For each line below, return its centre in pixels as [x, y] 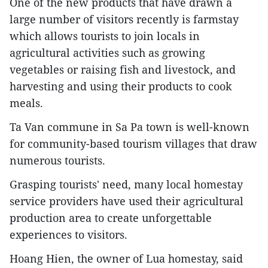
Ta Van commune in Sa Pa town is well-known [130, 127]
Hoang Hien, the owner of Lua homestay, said [126, 258]
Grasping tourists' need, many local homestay [126, 184]
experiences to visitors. [68, 234]
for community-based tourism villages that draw [133, 143]
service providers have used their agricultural [127, 201]
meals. [26, 103]
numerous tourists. [57, 160]
